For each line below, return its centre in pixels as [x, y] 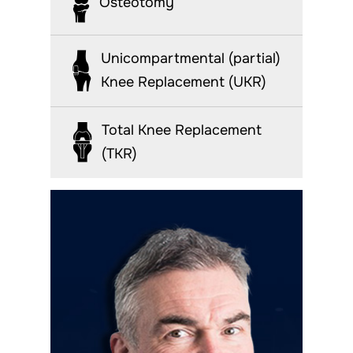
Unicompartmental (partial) [191, 58]
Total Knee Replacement [182, 130]
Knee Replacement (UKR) [184, 82]
